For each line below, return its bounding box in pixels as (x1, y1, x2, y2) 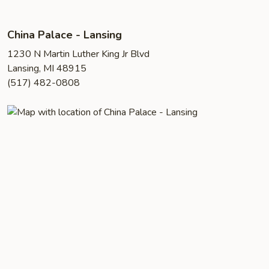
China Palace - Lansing (7, 28, 122, 42)
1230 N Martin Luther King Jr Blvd (7, 47, 150, 61)
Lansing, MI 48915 (7, 62, 86, 75)
